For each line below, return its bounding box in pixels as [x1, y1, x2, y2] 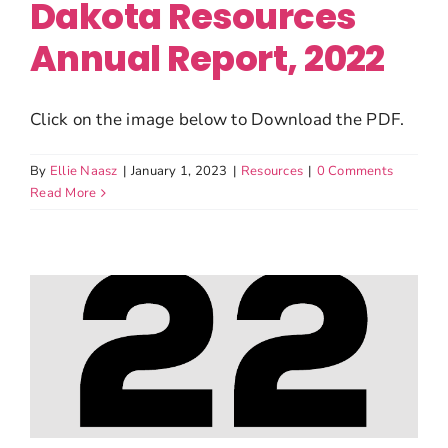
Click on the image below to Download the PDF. [30, 108, 405, 131]
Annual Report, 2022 [30, 34, 385, 83]
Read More [30, 184, 97, 202]
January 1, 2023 [130, 162, 228, 180]
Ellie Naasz [49, 162, 118, 180]
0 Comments [316, 162, 394, 180]
